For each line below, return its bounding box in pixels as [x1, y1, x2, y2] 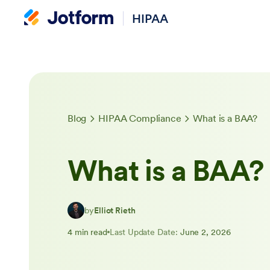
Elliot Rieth [93, 205, 136, 216]
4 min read [67, 227, 108, 237]
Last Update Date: [110, 227, 178, 237]
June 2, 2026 [180, 227, 231, 237]
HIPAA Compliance [98, 112, 181, 124]
